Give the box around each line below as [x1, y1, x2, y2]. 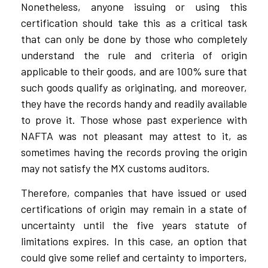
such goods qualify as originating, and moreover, [21, 80, 247, 94]
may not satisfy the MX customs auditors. [21, 161, 212, 175]
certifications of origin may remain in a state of [21, 202, 247, 216]
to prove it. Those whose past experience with [21, 112, 247, 126]
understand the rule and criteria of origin [21, 48, 247, 62]
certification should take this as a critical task [21, 16, 247, 29]
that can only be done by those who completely [21, 32, 247, 45]
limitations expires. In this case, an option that [21, 234, 247, 248]
